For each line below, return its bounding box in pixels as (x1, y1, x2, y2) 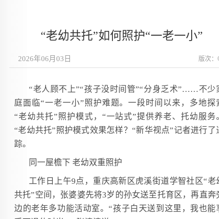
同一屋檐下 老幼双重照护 (29, 158, 122, 167)
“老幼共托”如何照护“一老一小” (41, 29, 203, 42)
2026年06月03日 (14, 55, 71, 63)
